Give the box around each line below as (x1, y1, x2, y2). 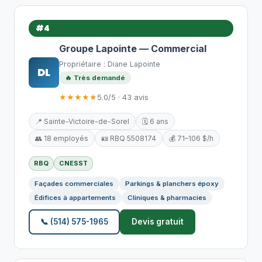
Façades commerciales (35, 180, 113, 188)
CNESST (59, 159, 88, 167)
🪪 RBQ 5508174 (101, 134, 156, 143)
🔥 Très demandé (65, 74, 125, 82)
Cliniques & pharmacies (127, 194, 206, 202)
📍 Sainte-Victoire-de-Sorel (35, 117, 129, 126)
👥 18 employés (35, 134, 88, 143)
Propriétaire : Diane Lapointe (59, 60, 160, 68)
